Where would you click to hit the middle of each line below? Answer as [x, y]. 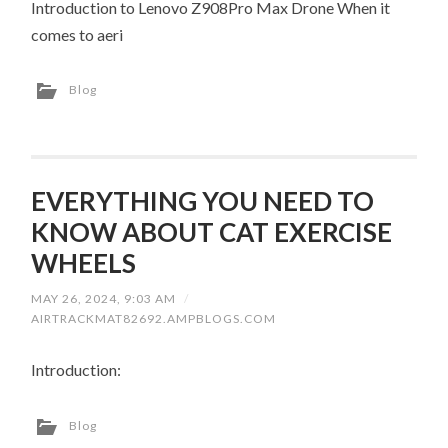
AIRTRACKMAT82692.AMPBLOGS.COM [154, 319]
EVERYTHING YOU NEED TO [203, 200]
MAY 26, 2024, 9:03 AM [104, 299]
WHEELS [84, 262]
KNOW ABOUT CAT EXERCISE [212, 231]
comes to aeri [77, 34]
